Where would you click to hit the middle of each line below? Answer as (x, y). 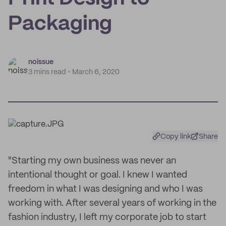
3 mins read (47, 72)
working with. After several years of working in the (112, 203)
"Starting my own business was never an (92, 161)
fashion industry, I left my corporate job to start (107, 217)
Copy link (176, 137)
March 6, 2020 (96, 72)
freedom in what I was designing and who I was (105, 189)
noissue (41, 62)
